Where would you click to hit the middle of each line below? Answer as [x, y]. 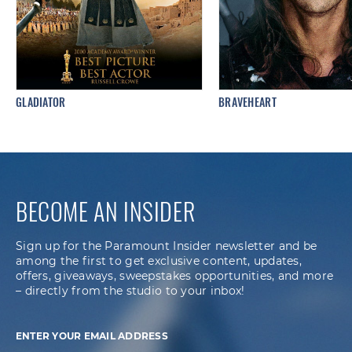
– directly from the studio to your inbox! [130, 290]
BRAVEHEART [247, 101]
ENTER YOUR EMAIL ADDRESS [92, 335]
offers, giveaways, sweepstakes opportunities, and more [175, 275]
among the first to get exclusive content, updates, [159, 260]
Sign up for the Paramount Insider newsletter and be [167, 246]
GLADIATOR [41, 101]
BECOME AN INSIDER [106, 211]
